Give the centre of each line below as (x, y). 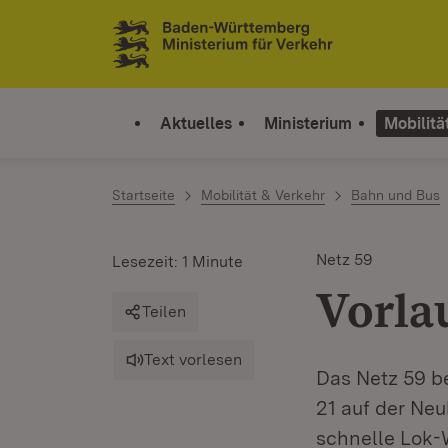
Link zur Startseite (185, 52)
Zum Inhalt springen (132, 31)
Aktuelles (196, 123)
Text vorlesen (193, 359)
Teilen (164, 311)
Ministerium (308, 123)
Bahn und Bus (395, 195)
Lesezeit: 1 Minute (177, 261)
